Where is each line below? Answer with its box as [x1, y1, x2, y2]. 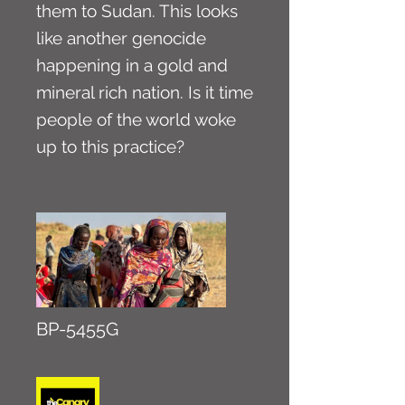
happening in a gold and [36, 55, 228, 75]
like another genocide [36, 28, 206, 48]
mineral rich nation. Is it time [36, 82, 253, 102]
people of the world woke [36, 109, 236, 129]
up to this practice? [36, 137, 184, 156]
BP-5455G [36, 318, 118, 340]
